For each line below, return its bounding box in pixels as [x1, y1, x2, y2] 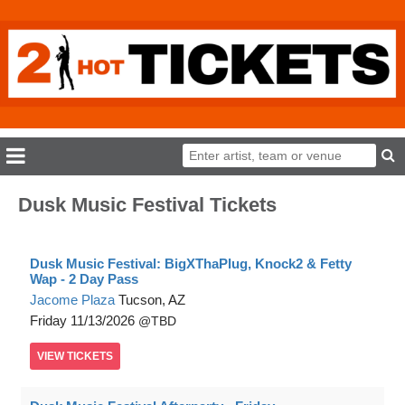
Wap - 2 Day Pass [30, 271, 138, 287]
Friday [30, 313, 67, 329]
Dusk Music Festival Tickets [18, 193, 277, 217]
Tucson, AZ [118, 292, 185, 308]
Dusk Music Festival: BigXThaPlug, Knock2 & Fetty [30, 256, 352, 272]
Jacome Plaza [30, 292, 115, 308]
